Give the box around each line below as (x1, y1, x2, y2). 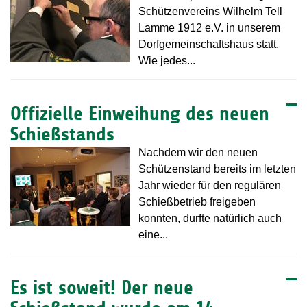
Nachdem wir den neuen (138, 147, 258, 159)
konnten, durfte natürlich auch (138, 212, 282, 225)
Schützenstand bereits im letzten (138, 163, 296, 175)
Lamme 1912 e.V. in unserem (138, 22, 280, 34)
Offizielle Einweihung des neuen (10, 103, 269, 125)
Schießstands (10, 123, 114, 146)
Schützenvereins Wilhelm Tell (138, 5, 282, 18)
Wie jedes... (138, 55, 195, 67)
